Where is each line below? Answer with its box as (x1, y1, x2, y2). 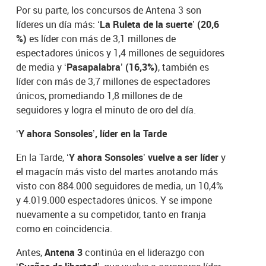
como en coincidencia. (16, 222, 113, 236)
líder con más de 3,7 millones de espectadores (16, 75, 211, 88)
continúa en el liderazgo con (83, 246, 205, 259)
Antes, (16, 246, 45, 259)
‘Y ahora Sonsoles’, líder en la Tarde (16, 127, 167, 141)
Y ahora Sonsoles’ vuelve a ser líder (69, 151, 219, 164)
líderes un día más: (16, 18, 96, 31)
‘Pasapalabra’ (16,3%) (64, 61, 159, 74)
